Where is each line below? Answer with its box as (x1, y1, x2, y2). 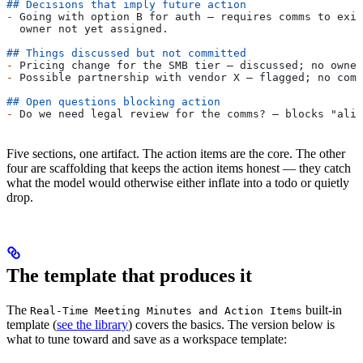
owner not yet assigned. (6, 23, 169, 36)
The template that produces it (6, 265, 252, 287)
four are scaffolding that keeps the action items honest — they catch (6, 161, 351, 176)
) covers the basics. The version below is (128, 318, 335, 332)
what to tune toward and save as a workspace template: (6, 332, 287, 347)
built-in (302, 303, 342, 318)
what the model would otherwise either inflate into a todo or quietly (6, 176, 349, 190)
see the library (57, 318, 128, 332)
